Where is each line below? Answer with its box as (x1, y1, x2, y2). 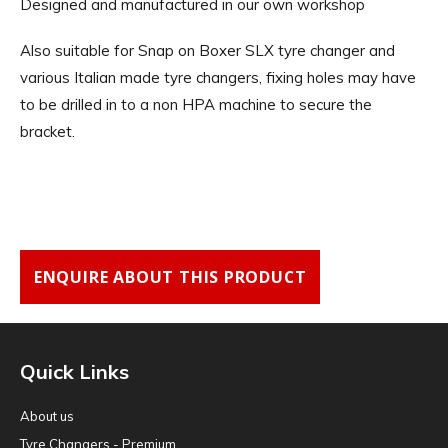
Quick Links (20, 358, 129, 384)
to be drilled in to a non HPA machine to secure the (20, 94, 372, 114)
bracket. (20, 121, 75, 141)
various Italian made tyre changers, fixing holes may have (20, 67, 416, 87)
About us (20, 407, 74, 424)
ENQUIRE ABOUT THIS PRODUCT (33, 265, 307, 288)
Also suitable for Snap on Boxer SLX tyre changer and (20, 40, 395, 60)
